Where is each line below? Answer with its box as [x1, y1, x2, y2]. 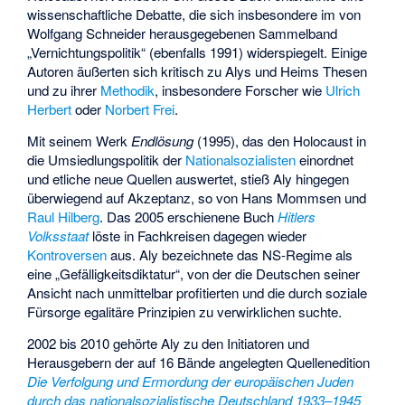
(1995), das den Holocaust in [193, 130, 367, 150]
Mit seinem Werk [27, 130, 132, 150]
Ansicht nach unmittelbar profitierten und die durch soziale [27, 282, 368, 302]
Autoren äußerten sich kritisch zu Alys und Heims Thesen [27, 61, 368, 81]
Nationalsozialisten [185, 149, 297, 169]
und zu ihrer [27, 80, 101, 100]
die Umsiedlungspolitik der [27, 149, 186, 169]
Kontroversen [27, 244, 108, 264]
